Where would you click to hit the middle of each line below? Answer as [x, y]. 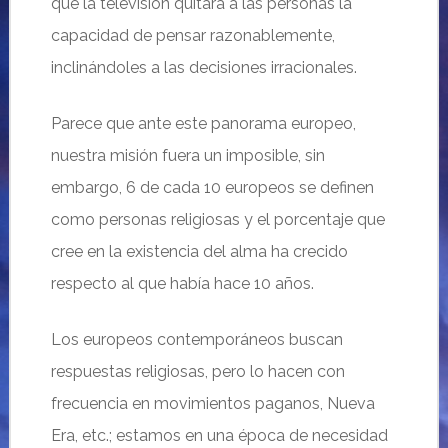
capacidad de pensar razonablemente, [192, 35]
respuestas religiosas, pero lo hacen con [197, 371]
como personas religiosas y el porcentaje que [217, 219]
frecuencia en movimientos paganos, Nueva [212, 403]
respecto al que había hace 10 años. [182, 283]
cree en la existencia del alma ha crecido [199, 251]
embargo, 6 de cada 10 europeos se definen [212, 187]
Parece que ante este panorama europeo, [203, 123]
